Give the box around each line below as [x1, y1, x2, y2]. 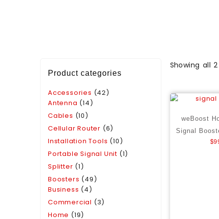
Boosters [48, 175, 80, 184]
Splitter [48, 162, 73, 171]
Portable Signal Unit [48, 149, 117, 158]
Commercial [48, 197, 92, 207]
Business [48, 185, 79, 194]
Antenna [48, 98, 78, 108]
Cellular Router [48, 124, 101, 133]
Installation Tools [48, 136, 108, 146]
